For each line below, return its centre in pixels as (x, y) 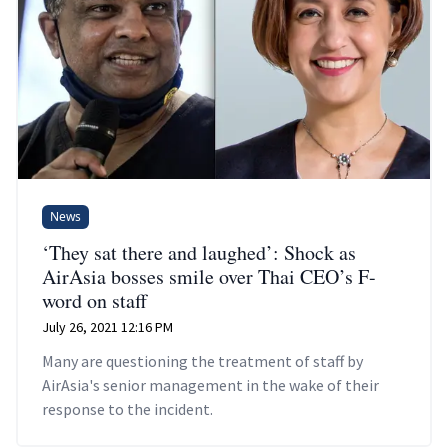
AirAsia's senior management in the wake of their (210, 384)
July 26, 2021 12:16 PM (107, 326)
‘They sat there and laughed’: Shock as (199, 252)
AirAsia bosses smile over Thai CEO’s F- (209, 276)
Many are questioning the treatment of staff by (202, 360)
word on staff (94, 300)
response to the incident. (127, 408)
